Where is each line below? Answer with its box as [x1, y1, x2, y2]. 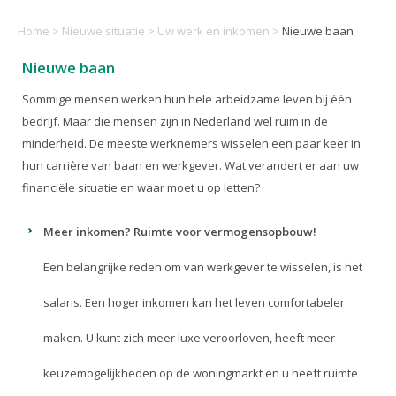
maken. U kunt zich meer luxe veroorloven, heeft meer [43, 329, 336, 346]
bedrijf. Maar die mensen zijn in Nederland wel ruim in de [22, 112, 328, 129]
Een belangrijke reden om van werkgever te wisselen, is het [43, 258, 363, 275]
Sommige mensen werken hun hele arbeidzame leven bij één [22, 90, 352, 107]
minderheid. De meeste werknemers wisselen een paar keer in [22, 134, 361, 151]
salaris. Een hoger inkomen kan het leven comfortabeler [43, 293, 346, 310]
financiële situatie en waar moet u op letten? [22, 179, 260, 195]
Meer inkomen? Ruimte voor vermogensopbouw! [43, 223, 317, 240]
